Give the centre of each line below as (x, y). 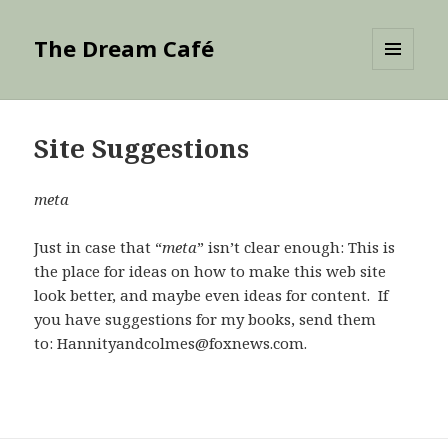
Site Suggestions (142, 148)
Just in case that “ (98, 247)
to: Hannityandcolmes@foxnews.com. (171, 343)
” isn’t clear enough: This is (296, 247)
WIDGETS (401, 112)
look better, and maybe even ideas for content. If (211, 295)
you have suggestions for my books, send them (205, 319)
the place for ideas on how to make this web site (210, 271)
